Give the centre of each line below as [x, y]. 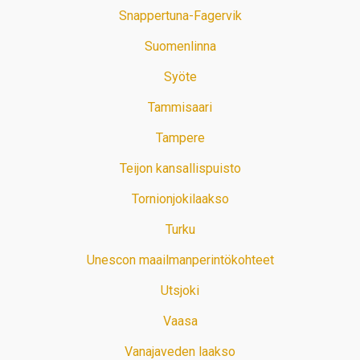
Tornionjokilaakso [180, 198]
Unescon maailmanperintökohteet [180, 260]
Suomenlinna [180, 46]
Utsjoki [180, 290]
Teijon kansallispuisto [180, 168]
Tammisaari [180, 107]
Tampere [180, 137]
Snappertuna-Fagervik [180, 15]
